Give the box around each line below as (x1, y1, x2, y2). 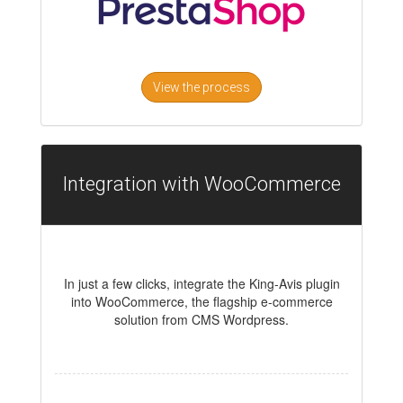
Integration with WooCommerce (62, 173, 341, 196)
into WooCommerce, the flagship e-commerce (70, 292, 333, 311)
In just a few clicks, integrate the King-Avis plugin (63, 274, 340, 293)
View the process (153, 80, 250, 95)
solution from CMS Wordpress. (114, 310, 289, 329)
